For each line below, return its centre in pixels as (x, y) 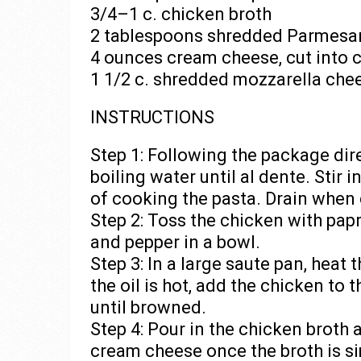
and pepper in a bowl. (175, 242)
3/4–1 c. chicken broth (181, 14)
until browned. (148, 307)
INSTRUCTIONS (152, 117)
